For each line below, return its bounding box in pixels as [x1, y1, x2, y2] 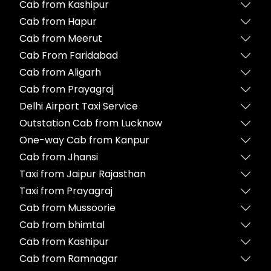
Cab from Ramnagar [19, 252, 118, 266]
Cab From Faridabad [19, 48, 118, 62]
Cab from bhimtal [19, 218, 105, 232]
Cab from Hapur [19, 15, 97, 28]
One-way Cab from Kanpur [19, 133, 149, 147]
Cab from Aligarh [19, 65, 101, 79]
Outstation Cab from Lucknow [19, 116, 162, 130]
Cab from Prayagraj [19, 82, 114, 96]
